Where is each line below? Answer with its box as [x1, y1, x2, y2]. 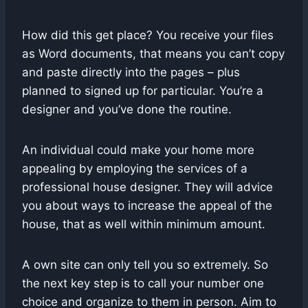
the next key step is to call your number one [22, 276, 264, 290]
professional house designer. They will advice [22, 179, 273, 194]
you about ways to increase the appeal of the [22, 198, 272, 212]
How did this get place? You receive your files [22, 27, 274, 42]
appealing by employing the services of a [22, 161, 247, 175]
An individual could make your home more [22, 142, 254, 157]
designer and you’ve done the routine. [22, 102, 232, 116]
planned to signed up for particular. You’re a [22, 83, 263, 98]
